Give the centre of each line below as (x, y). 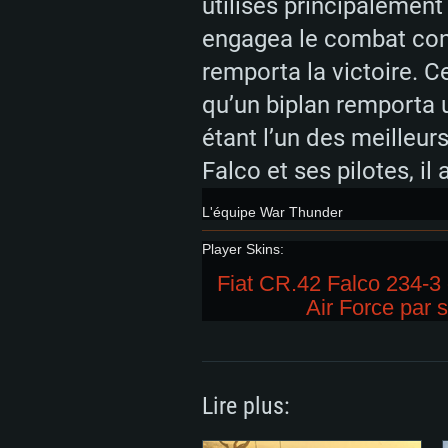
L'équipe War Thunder (272, 212)
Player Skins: (243, 249)
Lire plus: (246, 406)
